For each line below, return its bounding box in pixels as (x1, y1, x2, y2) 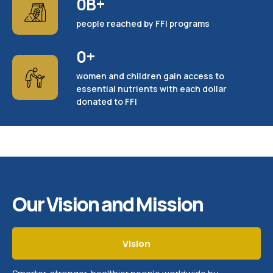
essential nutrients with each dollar (76, 82, 227, 94)
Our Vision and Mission (12, 190, 203, 218)
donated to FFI (76, 95, 137, 107)
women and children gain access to (76, 69, 224, 82)
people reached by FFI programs (76, 17, 210, 29)
